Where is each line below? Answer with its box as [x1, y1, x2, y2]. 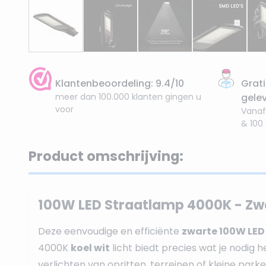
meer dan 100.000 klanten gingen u [55, 91, 201, 103]
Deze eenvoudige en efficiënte [38, 224, 182, 238]
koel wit [71, 241, 110, 255]
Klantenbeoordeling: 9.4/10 [55, 77, 184, 90]
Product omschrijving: [28, 147, 183, 166]
